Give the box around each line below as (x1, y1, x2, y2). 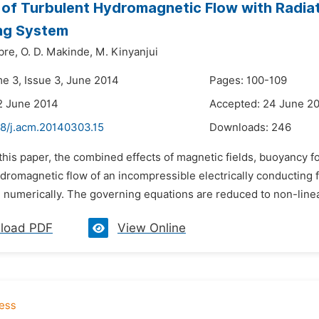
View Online (117, 221, 186, 235)
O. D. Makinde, (21, 46, 93, 58)
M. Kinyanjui (95, 46, 158, 58)
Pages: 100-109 (209, 74, 287, 87)
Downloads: (209, 121, 271, 134)
